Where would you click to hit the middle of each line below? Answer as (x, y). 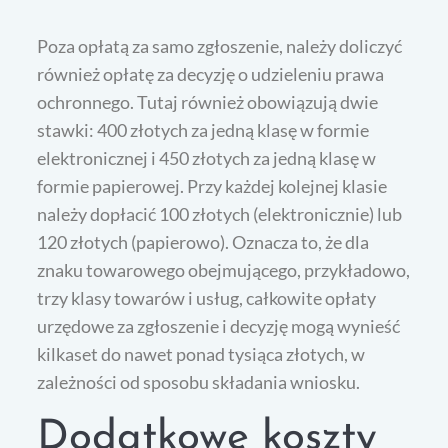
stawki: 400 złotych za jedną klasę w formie (203, 129)
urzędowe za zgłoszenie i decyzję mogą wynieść (219, 325)
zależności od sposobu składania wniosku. (199, 381)
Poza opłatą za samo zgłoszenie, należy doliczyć (220, 45)
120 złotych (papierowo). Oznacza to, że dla (203, 241)
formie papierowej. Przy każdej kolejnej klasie (212, 185)
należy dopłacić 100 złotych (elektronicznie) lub (220, 213)
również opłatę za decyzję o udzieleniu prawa (211, 73)
